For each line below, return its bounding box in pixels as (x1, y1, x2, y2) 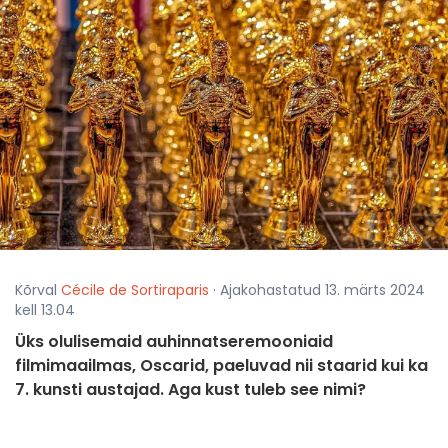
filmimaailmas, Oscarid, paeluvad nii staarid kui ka (15, 354, 428, 378)
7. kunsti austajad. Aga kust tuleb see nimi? (15, 378, 366, 402)
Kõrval (15, 280, 61, 301)
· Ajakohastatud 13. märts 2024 (209, 280, 425, 301)
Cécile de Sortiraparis (61, 280, 209, 301)
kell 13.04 (15, 300, 75, 321)
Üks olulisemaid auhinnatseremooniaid (15, 330, 333, 354)
